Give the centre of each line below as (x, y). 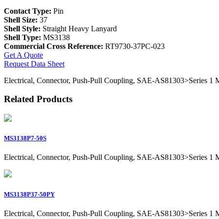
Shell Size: (22, 20)
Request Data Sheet (34, 64)
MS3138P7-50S (25, 138)
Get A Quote (23, 55)
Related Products (38, 99)
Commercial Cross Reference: (54, 46)
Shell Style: (23, 28)
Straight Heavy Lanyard (80, 28)
